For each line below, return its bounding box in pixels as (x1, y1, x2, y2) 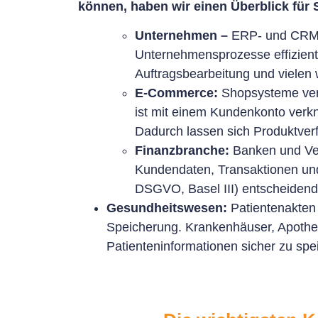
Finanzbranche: (135, 143, 229, 158)
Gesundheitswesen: (106, 201, 227, 216)
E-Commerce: (135, 86, 218, 101)
